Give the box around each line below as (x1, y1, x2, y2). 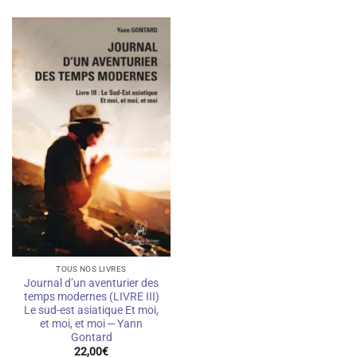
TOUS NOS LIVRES (56, 264, 127, 275)
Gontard (70, 330, 112, 343)
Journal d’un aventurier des (24, 276, 159, 289)
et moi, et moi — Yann (40, 316, 143, 330)
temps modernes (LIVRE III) (23, 289, 159, 303)
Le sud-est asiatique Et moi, (24, 303, 159, 316)
